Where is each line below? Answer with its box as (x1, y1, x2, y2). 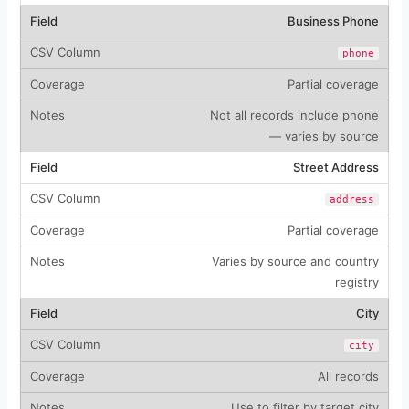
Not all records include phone (209, 107, 379, 122)
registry (334, 274, 379, 289)
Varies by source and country (211, 253, 379, 268)
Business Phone (287, 13, 379, 28)
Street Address (292, 159, 379, 174)
